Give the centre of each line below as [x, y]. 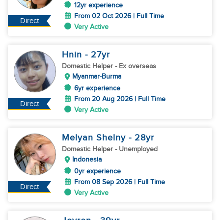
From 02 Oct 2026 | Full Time [119, 16]
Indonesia [87, 159]
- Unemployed [136, 149]
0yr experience [97, 171]
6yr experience [97, 88]
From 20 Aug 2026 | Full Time [120, 99]
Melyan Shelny [95, 138]
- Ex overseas [136, 66]
